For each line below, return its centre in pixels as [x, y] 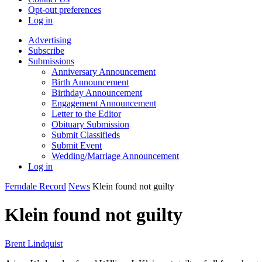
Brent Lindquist [34, 243]
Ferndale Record [35, 186]
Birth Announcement [90, 82]
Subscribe [46, 51]
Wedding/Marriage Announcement [115, 156]
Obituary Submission [90, 124]
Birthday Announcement [97, 93]
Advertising [50, 40]
